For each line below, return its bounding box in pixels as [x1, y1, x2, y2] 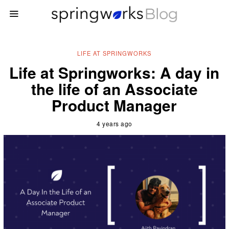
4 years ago [97, 119, 132, 128]
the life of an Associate [31, 77, 198, 100]
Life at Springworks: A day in [9, 61, 220, 83]
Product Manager [52, 94, 177, 116]
